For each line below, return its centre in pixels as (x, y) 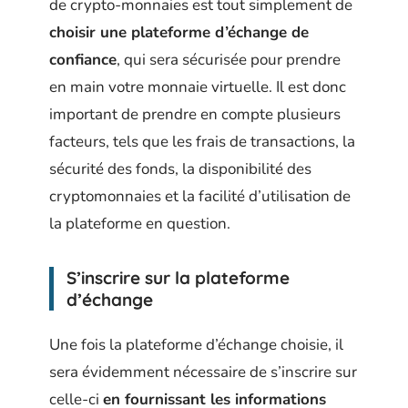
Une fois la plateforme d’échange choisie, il (196, 344)
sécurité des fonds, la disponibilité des (180, 169)
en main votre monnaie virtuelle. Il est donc (198, 87)
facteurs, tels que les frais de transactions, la (202, 142)
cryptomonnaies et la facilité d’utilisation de (200, 197)
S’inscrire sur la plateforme (178, 278)
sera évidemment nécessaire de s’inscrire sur (203, 372)
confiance (83, 60)
